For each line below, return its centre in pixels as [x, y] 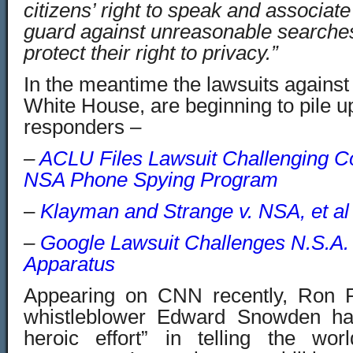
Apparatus [69, 264]
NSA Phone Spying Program [151, 180]
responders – [82, 127]
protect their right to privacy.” [151, 53]
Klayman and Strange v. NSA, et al [195, 211]
